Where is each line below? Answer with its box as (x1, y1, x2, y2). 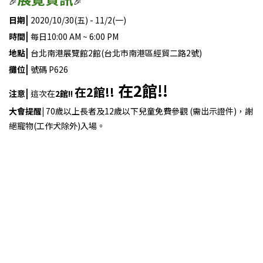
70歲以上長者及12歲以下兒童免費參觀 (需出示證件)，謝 (46, 105, 253, 117)
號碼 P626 (31, 63, 68, 75)
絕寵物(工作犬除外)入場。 (9, 120, 105, 131)
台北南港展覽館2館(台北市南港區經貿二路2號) (31, 47, 202, 59)
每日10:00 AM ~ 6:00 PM (31, 31, 119, 42)
